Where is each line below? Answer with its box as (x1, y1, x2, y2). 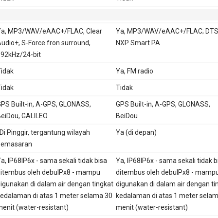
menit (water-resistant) (115, 203, 188, 211)
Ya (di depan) (115, 128, 157, 136)
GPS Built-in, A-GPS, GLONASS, (115, 100, 210, 108)
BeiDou (115, 111, 138, 120)
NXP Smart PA (115, 38, 160, 47)
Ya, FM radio (115, 67, 153, 75)
